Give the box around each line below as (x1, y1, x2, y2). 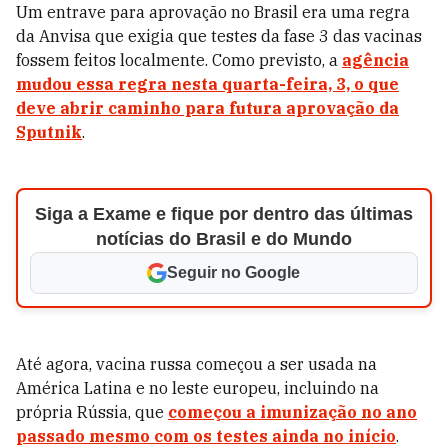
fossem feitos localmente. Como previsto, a (16, 50, 342, 70)
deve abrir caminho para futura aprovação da (16, 98, 399, 118)
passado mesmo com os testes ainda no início (16, 426, 396, 446)
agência (342, 50, 409, 70)
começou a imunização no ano (168, 402, 417, 422)
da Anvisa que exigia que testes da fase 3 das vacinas (16, 26, 422, 46)
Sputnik (16, 122, 82, 142)
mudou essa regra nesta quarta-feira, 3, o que (16, 74, 399, 94)
